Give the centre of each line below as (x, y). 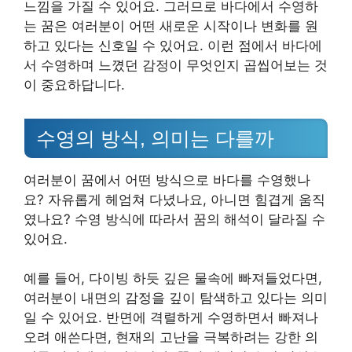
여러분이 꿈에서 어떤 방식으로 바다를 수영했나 (167, 180)
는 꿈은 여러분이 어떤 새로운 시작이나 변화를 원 (171, 26)
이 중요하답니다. (74, 84)
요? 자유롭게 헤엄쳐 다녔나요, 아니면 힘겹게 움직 (174, 199)
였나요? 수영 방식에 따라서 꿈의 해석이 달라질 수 (174, 219)
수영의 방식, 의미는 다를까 (155, 138)
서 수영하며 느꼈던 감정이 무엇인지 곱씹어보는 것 (176, 65)
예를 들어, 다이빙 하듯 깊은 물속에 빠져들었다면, (173, 278)
